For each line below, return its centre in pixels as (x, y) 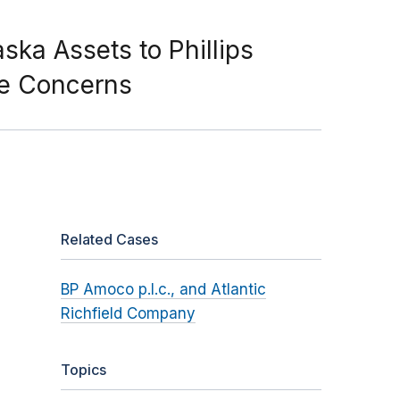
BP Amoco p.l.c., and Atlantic (163, 290)
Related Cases (109, 240)
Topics (83, 370)
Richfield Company (128, 314)
